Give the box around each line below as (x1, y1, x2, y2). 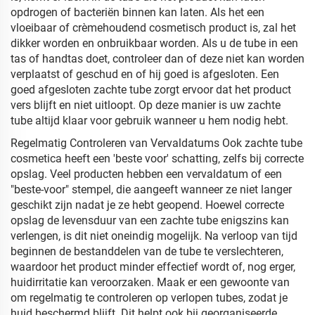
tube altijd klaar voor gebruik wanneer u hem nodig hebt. (11, 114, 288, 127)
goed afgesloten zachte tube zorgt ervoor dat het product (11, 83, 291, 96)
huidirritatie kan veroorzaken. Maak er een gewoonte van (11, 276, 290, 289)
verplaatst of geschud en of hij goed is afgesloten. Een (11, 67, 279, 81)
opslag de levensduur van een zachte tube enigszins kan (11, 214, 289, 227)
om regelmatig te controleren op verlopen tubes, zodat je (11, 291, 288, 304)
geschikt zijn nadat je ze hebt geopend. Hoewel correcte (11, 198, 284, 212)
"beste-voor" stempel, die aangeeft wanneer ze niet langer (11, 183, 292, 196)
